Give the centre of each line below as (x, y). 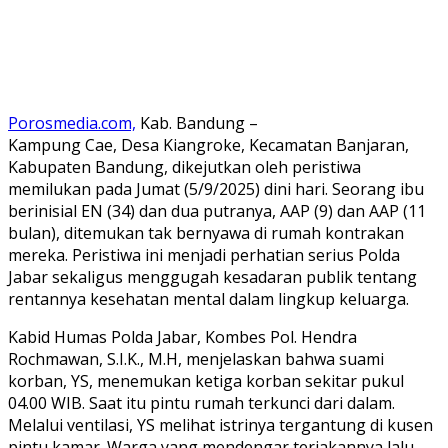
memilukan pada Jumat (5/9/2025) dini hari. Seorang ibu (216, 188)
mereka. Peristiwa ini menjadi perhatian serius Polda (204, 254)
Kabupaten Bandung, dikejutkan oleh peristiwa (184, 166)
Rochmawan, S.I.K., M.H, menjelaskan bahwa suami (196, 358)
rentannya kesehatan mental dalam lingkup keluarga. (208, 298)
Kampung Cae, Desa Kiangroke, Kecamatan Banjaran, (208, 144)
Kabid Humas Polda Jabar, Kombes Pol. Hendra (182, 336)
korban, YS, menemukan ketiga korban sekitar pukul (206, 380)
